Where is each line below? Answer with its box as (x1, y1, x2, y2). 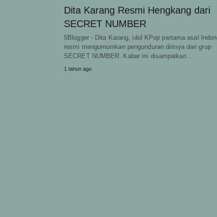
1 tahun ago (64, 66, 92, 72)
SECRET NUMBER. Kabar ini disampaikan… (64, 52, 193, 60)
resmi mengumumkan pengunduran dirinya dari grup (64, 43, 211, 50)
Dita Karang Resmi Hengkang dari (64, 5, 210, 15)
